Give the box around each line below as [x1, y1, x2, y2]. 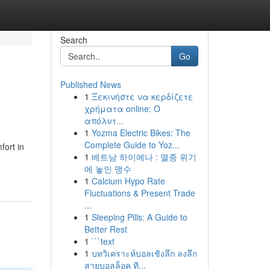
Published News [60, 78, 121, 90]
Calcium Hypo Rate [91, 175, 165, 187]
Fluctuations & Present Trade [84, 187, 195, 199]
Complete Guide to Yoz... [84, 139, 180, 151]
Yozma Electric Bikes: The [91, 127, 190, 139]
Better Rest [84, 223, 127, 235]
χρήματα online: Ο [84, 102, 160, 115]
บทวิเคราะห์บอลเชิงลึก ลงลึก [91, 247, 197, 259]
